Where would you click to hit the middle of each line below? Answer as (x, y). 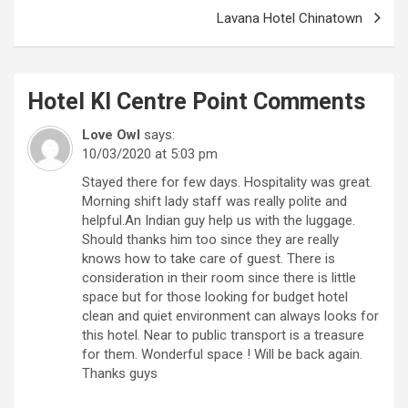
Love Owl (111, 134)
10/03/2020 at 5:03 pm (150, 153)
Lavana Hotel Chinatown (290, 18)
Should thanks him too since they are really (210, 239)
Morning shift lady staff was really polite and (214, 201)
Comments (306, 101)
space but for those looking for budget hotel (215, 296)
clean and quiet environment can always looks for (230, 316)
